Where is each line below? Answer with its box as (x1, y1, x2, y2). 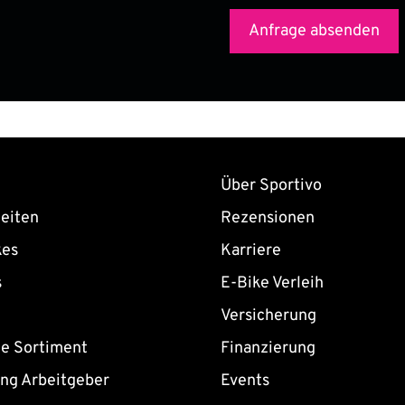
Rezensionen (221, 207, 315, 229)
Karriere (221, 240, 281, 261)
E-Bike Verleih (221, 272, 324, 294)
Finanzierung (221, 337, 316, 359)
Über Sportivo (221, 174, 322, 196)
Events (221, 370, 269, 391)
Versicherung (221, 305, 316, 326)
